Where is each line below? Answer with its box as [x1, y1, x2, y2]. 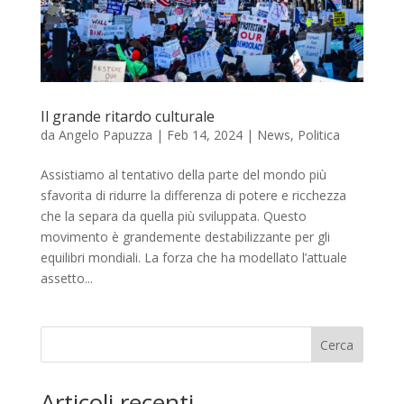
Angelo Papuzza [58, 126, 152, 144]
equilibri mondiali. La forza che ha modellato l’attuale [40, 249, 347, 267]
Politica [297, 126, 340, 144]
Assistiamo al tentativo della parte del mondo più [40, 166, 326, 184]
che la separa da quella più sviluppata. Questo [40, 207, 307, 225]
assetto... [40, 270, 93, 288]
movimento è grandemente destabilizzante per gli [40, 228, 330, 246]
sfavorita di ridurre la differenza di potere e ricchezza [40, 187, 346, 205]
